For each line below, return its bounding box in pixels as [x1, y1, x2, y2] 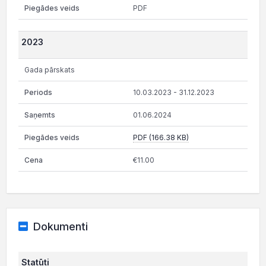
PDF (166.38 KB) [133, 132, 189, 142]
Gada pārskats [24, 65, 75, 74]
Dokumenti [33, 220, 88, 233]
